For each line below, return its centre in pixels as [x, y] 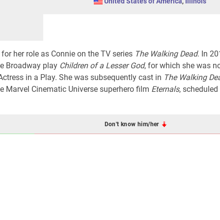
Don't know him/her [133, 124]
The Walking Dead [166, 54]
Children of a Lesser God [102, 66]
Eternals [165, 89]
